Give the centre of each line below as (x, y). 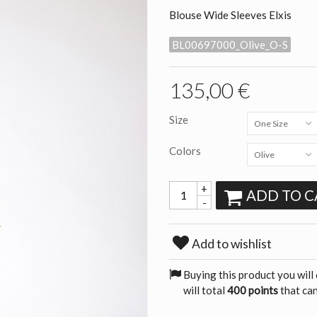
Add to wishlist (231, 243)
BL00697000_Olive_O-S (230, 44)
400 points (253, 290)
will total (205, 290)
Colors (186, 150)
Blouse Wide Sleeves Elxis (230, 15)
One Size (271, 123)
